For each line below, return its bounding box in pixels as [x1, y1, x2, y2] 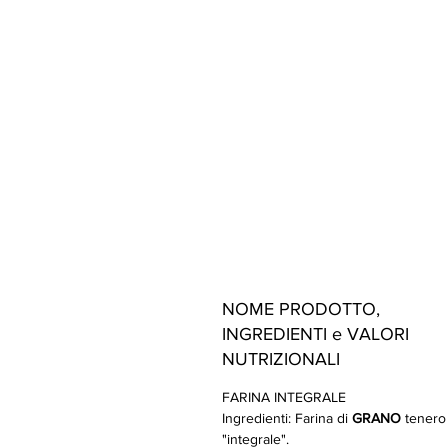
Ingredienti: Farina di [222, 410, 352, 426]
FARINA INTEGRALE [222, 389, 350, 405]
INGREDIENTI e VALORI [222, 324, 409, 344]
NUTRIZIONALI [222, 349, 340, 369]
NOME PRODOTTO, [222, 299, 380, 319]
